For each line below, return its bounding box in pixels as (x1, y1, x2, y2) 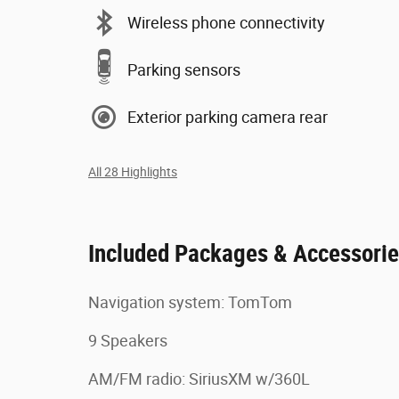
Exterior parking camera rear (127, 107, 328, 126)
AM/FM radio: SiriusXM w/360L (88, 370, 310, 389)
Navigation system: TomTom (88, 293, 292, 313)
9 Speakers (88, 331, 167, 351)
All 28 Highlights (88, 165, 177, 180)
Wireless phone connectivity (127, 12, 325, 32)
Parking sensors (127, 60, 240, 79)
